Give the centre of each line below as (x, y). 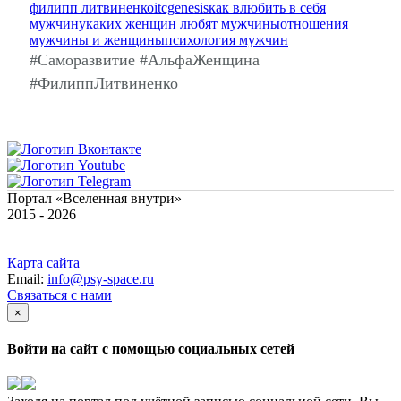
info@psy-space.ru (101, 278)
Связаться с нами (60, 294)
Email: (27, 278)
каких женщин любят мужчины (183, 23)
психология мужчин (226, 39)
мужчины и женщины (97, 39)
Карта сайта (43, 262)
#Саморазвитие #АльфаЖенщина (145, 60)
